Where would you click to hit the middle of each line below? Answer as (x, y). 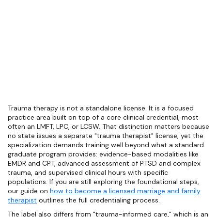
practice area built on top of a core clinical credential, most (103, 117)
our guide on (29, 191)
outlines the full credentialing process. (98, 200)
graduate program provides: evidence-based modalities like (103, 154)
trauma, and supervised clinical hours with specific (88, 173)
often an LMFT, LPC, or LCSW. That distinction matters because (108, 127)
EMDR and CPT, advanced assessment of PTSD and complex (104, 163)
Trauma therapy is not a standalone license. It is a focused (101, 108)
